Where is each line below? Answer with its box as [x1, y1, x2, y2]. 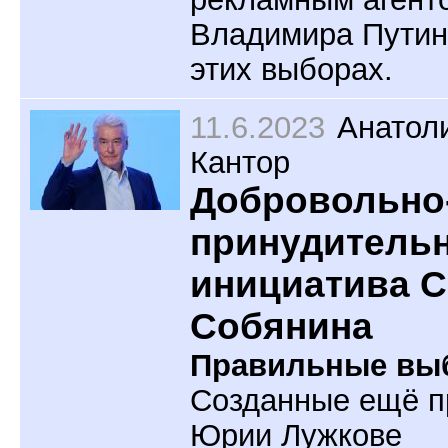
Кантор [190, 145, 290, 180]
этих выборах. [190, 51, 393, 86]
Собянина [190, 306, 373, 348]
